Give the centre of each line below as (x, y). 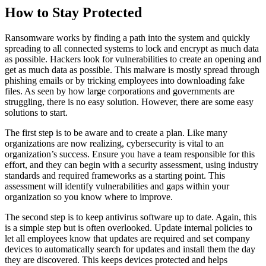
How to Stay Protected (73, 13)
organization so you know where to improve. (89, 197)
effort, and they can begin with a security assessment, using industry (132, 165)
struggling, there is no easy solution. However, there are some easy (129, 102)
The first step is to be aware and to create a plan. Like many (116, 133)
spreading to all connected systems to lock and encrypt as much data (132, 49)
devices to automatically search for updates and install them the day (130, 249)
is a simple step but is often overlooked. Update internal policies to (129, 228)
